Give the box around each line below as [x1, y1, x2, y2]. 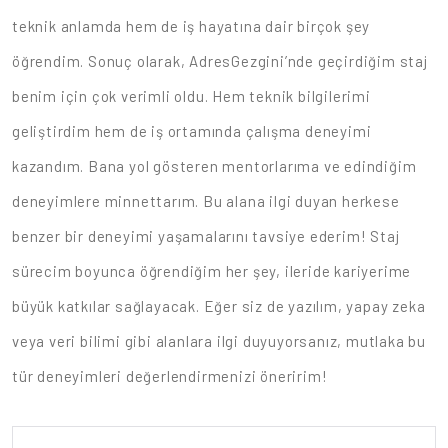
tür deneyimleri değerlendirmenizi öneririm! [12, 367, 328, 385]
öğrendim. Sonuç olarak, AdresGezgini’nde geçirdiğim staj [12, 52, 428, 70]
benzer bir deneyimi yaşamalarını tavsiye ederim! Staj [12, 227, 400, 245]
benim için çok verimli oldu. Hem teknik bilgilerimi [12, 87, 371, 105]
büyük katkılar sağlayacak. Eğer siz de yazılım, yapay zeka [12, 297, 426, 315]
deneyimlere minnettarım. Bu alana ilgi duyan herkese [12, 192, 400, 210]
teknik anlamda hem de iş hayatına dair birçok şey [12, 17, 371, 35]
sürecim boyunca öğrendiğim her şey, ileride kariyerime [12, 262, 412, 280]
